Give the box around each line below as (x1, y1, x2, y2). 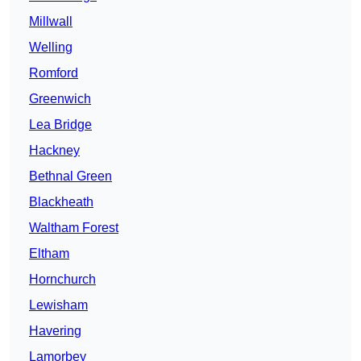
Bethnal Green (29, 169, 112, 184)
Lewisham (29, 298, 88, 313)
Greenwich (29, 92, 91, 106)
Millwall (29, 15, 73, 29)
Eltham (29, 247, 69, 261)
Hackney (29, 143, 80, 158)
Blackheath (29, 195, 93, 210)
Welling (29, 40, 73, 55)
